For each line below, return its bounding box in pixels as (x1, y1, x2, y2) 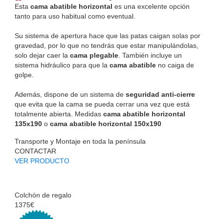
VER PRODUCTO (15, 156, 69, 165)
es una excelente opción (112, 2, 190, 10)
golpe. (15, 70, 34, 79)
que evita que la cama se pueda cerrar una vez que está (15, 100, 190, 108)
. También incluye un (118, 51, 182, 59)
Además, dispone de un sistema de (15, 90, 126, 98)
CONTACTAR (15, 147, 56, 155)
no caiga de (156, 61, 194, 69)
